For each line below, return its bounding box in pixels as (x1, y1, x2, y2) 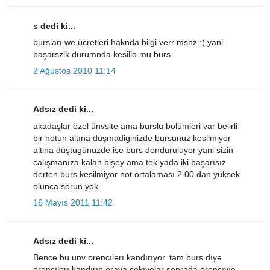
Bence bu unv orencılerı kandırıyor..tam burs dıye (33, 253, 222, 263)
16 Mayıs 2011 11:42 (33, 197, 113, 207)
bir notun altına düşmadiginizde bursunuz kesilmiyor (33, 133, 231, 143)
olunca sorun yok (33, 181, 98, 191)
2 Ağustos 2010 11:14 (33, 66, 116, 76)
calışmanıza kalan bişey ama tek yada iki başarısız (33, 157, 226, 167)
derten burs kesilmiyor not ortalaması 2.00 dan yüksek (33, 169, 240, 179)
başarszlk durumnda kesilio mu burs (33, 49, 171, 60)
